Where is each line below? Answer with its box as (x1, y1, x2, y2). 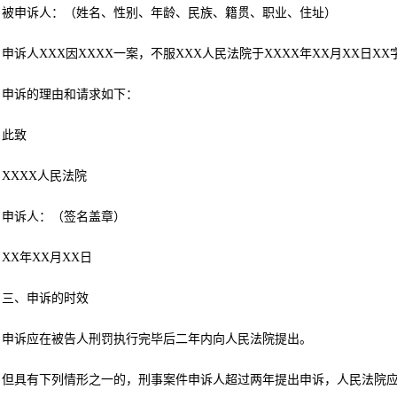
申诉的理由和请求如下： (2, 88, 138, 101)
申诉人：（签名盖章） (2, 210, 126, 223)
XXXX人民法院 (2, 169, 87, 183)
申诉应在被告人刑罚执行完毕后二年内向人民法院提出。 (2, 332, 312, 346)
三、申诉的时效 (2, 292, 89, 305)
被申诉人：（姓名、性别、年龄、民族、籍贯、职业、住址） (2, 6, 337, 19)
